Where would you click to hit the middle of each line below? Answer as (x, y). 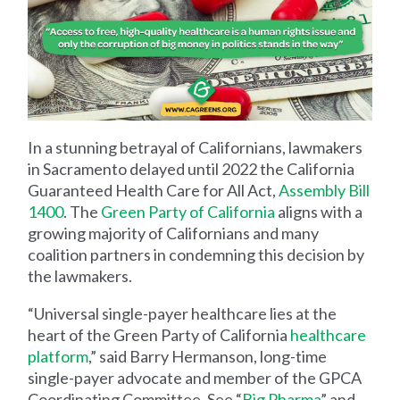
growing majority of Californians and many (174, 233)
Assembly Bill (325, 190)
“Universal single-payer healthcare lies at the (183, 313)
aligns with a (319, 211)
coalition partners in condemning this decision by (196, 254)
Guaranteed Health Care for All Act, (154, 190)
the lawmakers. (82, 275)
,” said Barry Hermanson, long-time (208, 356)
